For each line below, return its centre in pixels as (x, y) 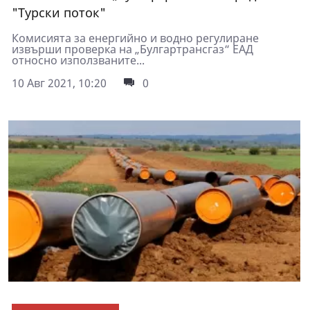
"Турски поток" (59, 13)
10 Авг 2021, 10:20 (59, 83)
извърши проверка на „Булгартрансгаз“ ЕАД (133, 49)
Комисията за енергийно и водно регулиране (135, 38)
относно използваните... (78, 61)
